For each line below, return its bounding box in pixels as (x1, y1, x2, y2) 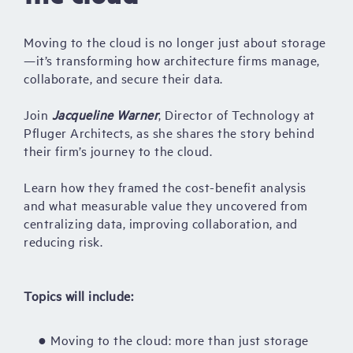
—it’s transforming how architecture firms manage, (24, 51, 320, 69)
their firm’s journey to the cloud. (24, 142, 212, 160)
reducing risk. (24, 232, 102, 251)
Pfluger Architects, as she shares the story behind (24, 124, 314, 142)
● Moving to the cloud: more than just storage (38, 331, 309, 349)
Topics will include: (24, 287, 133, 305)
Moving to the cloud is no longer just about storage (24, 33, 326, 51)
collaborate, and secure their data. (24, 69, 223, 87)
